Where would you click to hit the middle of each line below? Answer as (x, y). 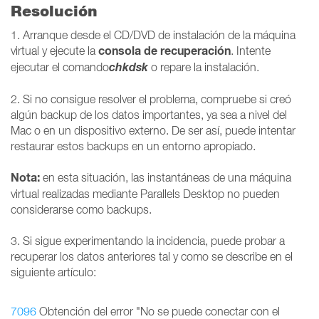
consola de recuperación (164, 51)
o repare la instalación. (205, 67)
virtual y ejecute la (54, 51)
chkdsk (129, 67)
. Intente (251, 51)
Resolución (54, 11)
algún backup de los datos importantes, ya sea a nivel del (149, 115)
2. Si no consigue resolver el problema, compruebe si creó (151, 99)
